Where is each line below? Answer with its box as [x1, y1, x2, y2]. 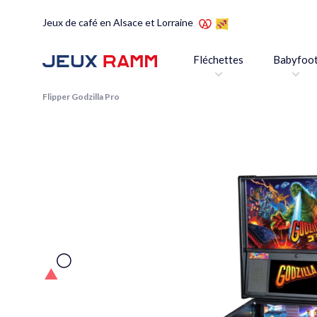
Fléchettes [193, 53, 243, 66]
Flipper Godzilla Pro [42, 91, 120, 102]
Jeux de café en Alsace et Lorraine [42, 16, 193, 29]
